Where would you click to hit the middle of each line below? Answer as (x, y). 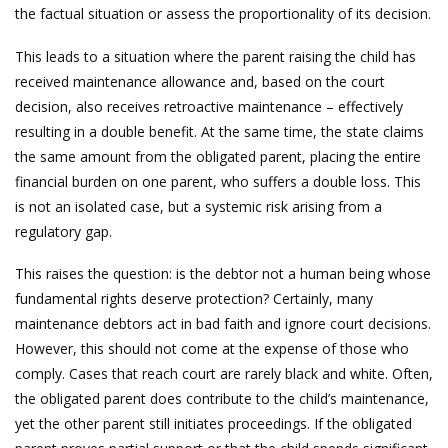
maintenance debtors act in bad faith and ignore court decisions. (223, 323)
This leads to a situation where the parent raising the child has (215, 56)
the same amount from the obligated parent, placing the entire (218, 156)
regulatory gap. (63, 231)
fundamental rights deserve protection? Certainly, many (194, 298)
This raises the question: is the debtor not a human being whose (223, 273)
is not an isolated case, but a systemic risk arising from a (198, 206)
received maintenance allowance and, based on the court (200, 81)
